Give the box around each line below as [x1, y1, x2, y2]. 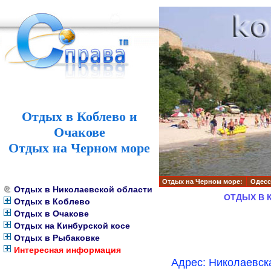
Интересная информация [14, 245, 121, 255]
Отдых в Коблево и [21, 108, 137, 124]
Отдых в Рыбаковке [14, 233, 100, 243]
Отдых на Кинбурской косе [14, 221, 130, 231]
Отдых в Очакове [14, 209, 89, 219]
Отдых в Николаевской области [14, 184, 152, 195]
